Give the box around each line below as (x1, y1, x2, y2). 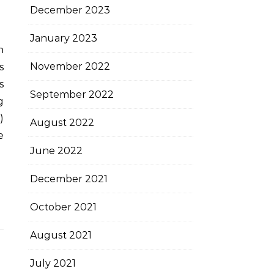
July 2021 (30, 257, 76, 269)
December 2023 (30, 4, 110, 16)
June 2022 (30, 145, 83, 157)
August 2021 (30, 229, 92, 241)
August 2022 (30, 117, 94, 128)
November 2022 (30, 61, 110, 72)
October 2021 (30, 201, 97, 213)
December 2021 (30, 173, 108, 185)
